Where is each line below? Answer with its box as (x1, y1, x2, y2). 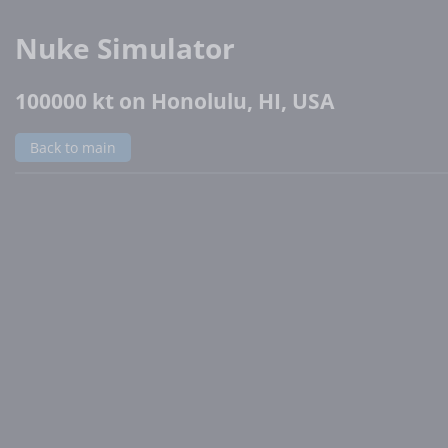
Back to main (30, 137, 116, 157)
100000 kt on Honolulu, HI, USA (15, 86, 334, 115)
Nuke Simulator (15, 28, 235, 67)
